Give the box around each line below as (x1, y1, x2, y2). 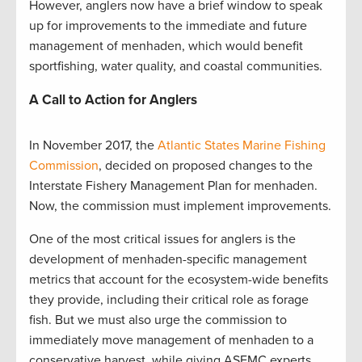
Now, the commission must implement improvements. (29, 198, 331, 215)
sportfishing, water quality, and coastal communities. (29, 58, 322, 75)
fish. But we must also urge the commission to (29, 312, 287, 329)
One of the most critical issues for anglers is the (29, 231, 296, 248)
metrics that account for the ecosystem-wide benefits (29, 271, 328, 288)
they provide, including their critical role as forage (29, 292, 309, 309)
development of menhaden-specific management (29, 251, 307, 268)
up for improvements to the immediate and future (29, 18, 307, 35)
